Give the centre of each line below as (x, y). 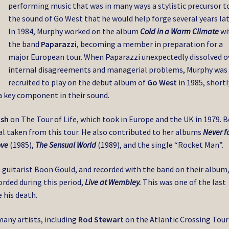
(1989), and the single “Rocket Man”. (160, 145)
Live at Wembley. (113, 182)
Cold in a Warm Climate (180, 31)
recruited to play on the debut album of (78, 82)
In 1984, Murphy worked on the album (74, 31)
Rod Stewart (101, 219)
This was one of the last (184, 182)
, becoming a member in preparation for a (150, 44)
